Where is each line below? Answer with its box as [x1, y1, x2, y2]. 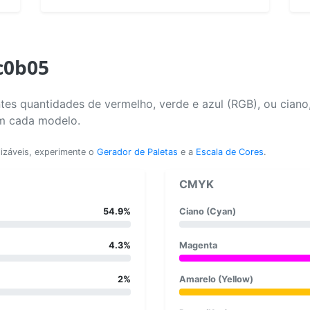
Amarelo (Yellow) [179, 273, 253, 284]
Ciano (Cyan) [179, 206, 236, 217]
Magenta [179, 239, 217, 250]
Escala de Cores [196, 146, 264, 157]
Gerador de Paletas [97, 146, 178, 157]
